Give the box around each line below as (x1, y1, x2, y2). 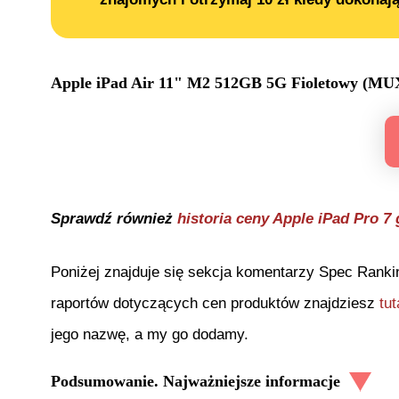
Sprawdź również (51, 209, 177, 227)
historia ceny (177, 209, 273, 227)
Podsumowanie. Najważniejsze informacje (51, 372, 340, 391)
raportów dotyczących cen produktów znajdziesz (51, 294, 379, 312)
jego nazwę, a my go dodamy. (51, 325, 248, 343)
